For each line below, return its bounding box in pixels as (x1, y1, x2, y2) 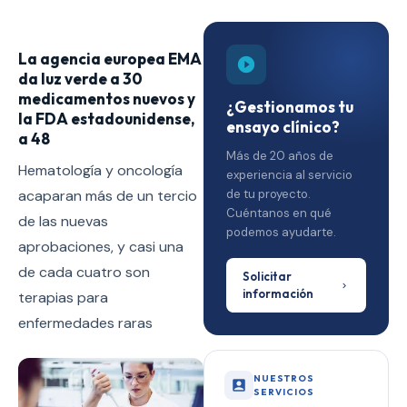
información (243, 286, 313, 301)
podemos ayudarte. (226, 224, 336, 240)
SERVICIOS (253, 386, 314, 398)
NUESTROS (253, 372, 314, 384)
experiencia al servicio (226, 167, 352, 183)
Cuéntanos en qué (226, 205, 332, 221)
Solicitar (243, 269, 292, 283)
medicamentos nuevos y (18, 88, 195, 108)
